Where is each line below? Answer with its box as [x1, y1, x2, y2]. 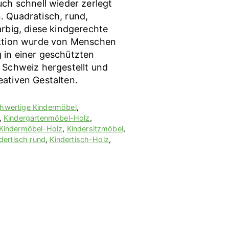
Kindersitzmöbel [66, 124, 123, 133]
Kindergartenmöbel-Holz [3, 113, 90, 122]
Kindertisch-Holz [50, 134, 109, 144]
